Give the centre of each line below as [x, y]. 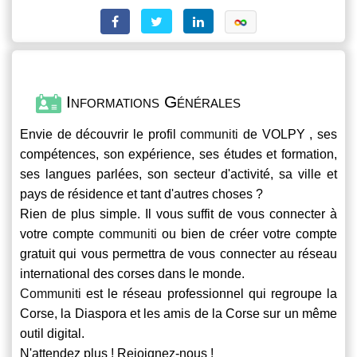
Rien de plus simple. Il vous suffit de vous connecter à [178, 214]
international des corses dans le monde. [132, 273]
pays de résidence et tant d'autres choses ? [141, 194]
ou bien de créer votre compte [247, 233]
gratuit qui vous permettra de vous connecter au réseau [178, 253]
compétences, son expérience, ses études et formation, [178, 154]
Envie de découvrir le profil [100, 134]
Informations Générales [151, 102]
